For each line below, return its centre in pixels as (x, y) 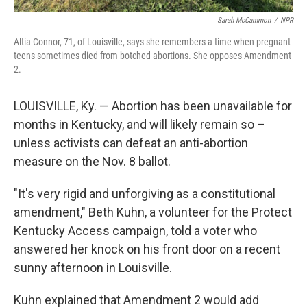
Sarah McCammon (244, 20)
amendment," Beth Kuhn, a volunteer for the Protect (153, 212)
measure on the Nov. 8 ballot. (92, 161)
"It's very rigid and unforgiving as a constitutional (145, 194)
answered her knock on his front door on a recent (147, 249)
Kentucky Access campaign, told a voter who (135, 231)
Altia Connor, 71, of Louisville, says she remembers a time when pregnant (152, 42)
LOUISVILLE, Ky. (55, 106)
